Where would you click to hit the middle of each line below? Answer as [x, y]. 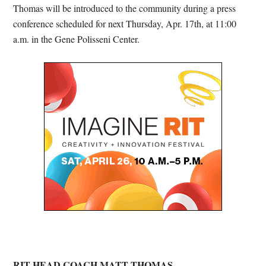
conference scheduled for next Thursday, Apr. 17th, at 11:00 [125, 24]
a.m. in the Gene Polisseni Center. [77, 39]
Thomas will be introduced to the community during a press [125, 8]
